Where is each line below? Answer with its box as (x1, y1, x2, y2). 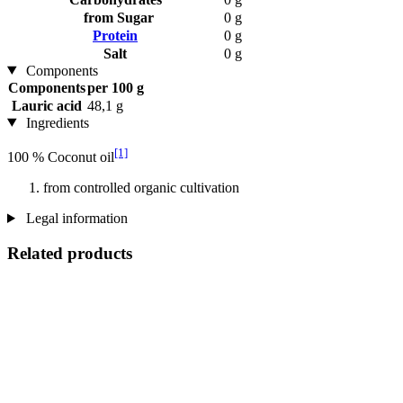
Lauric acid (12, 97, 82, 113)
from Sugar (76, 9, 154, 25)
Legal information (22, 210, 128, 226)
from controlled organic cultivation (43, 179, 239, 195)
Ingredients (22, 114, 89, 130)
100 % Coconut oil (7, 148, 114, 165)
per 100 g (87, 79, 144, 95)
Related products (7, 243, 132, 263)
